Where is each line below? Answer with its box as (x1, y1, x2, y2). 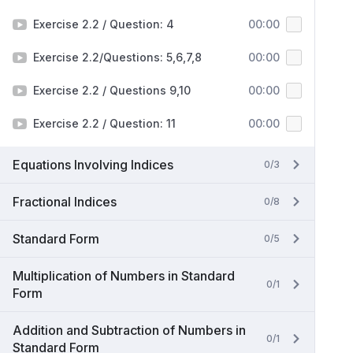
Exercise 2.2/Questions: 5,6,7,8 (33, 50, 202, 64)
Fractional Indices (13, 194, 117, 210)
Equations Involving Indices (13, 157, 173, 173)
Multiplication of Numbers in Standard (13, 268, 235, 284)
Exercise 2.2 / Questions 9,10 (33, 84, 191, 97)
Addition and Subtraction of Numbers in (13, 322, 246, 338)
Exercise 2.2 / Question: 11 (33, 117, 176, 130)
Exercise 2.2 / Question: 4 (33, 17, 174, 31)
